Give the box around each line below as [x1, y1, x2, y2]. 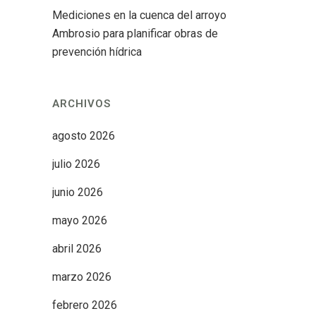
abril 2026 [52, 242, 102, 256]
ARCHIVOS [52, 97, 111, 111]
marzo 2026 [52, 270, 111, 284]
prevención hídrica [52, 45, 142, 59]
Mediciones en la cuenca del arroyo [52, 8, 226, 23]
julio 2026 [52, 157, 100, 171]
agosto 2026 [52, 129, 115, 143]
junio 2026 [52, 186, 103, 200]
